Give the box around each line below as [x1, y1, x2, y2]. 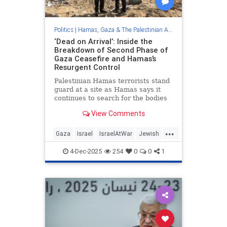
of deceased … [54, 103, 103, 111]
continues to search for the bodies [54, 94, 167, 102]
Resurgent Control [54, 62, 120, 72]
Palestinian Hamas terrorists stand [54, 77, 170, 85]
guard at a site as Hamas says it [54, 86, 161, 94]
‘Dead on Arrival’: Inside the [54, 36, 153, 47]
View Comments [89, 108, 145, 118]
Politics [54, 26, 73, 34]
